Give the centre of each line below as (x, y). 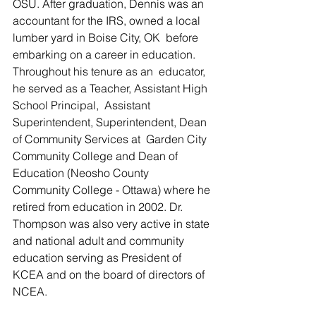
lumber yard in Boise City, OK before (107, 37)
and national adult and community (101, 241)
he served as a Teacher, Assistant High (111, 88)
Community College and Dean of (97, 156)
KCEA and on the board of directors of (111, 274)
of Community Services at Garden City (111, 139)
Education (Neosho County (84, 173)
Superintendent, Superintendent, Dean (111, 122)
